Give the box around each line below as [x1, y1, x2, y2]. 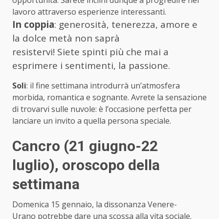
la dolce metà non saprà [12, 31, 120, 44]
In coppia [12, 18, 54, 31]
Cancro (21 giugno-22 [12, 137, 158, 154]
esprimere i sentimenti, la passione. [12, 59, 175, 72]
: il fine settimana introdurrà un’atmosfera [26, 80, 180, 91]
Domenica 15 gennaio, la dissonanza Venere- [12, 198, 177, 210]
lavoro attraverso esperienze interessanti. [12, 6, 172, 17]
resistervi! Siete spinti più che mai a [12, 45, 169, 58]
